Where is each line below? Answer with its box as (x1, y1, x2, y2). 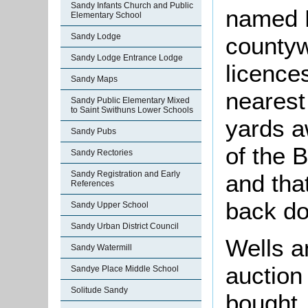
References (71, 179, 114, 188)
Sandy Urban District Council (71, 221, 179, 231)
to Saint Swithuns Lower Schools (71, 105, 193, 115)
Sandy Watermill (71, 243, 132, 252)
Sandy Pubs (71, 126, 116, 136)
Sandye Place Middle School (71, 264, 179, 274)
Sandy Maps (71, 74, 118, 84)
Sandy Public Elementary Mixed (71, 96, 190, 105)
